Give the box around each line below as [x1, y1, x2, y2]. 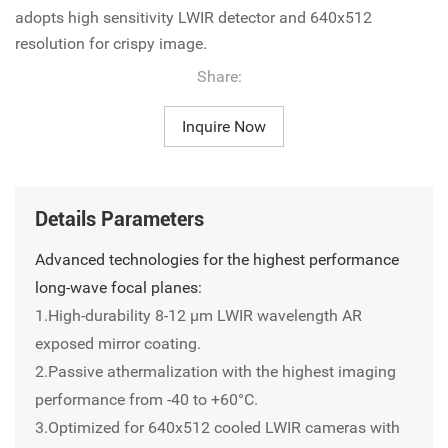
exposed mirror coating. [35, 334, 201, 354]
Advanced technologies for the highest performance [35, 250, 399, 270]
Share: [197, 67, 242, 87]
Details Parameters [35, 207, 204, 232]
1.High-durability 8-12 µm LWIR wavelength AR [35, 306, 362, 326]
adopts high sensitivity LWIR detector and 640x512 [15, 8, 372, 28]
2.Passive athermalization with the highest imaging [35, 362, 396, 382]
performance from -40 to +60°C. [35, 390, 258, 410]
